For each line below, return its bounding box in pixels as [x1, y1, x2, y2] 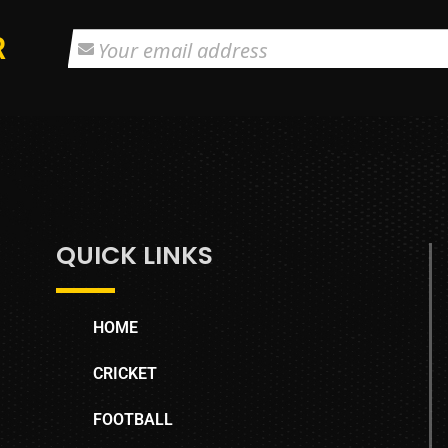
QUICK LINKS [55, 237, 213, 273]
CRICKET [93, 363, 158, 383]
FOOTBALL [93, 409, 174, 429]
